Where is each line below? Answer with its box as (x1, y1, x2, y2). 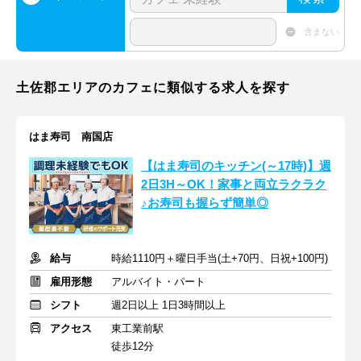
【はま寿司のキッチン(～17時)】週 (141, 160, 331, 172)
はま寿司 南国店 (29, 131, 113, 143)
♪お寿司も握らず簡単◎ (141, 197, 268, 210)
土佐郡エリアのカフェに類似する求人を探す (16, 81, 290, 94)
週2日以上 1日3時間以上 (111, 299, 226, 311)
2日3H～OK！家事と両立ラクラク (141, 178, 326, 191)
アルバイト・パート (111, 276, 205, 288)
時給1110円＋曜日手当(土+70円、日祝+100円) (111, 252, 328, 264)
